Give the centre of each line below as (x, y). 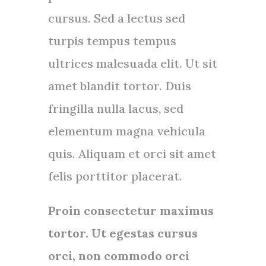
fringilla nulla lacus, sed (115, 108)
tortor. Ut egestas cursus (123, 233)
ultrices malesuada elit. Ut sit (132, 63)
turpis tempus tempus (112, 41)
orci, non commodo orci (118, 256)
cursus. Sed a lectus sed (116, 18)
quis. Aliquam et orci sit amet (132, 153)
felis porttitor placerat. (115, 176)
